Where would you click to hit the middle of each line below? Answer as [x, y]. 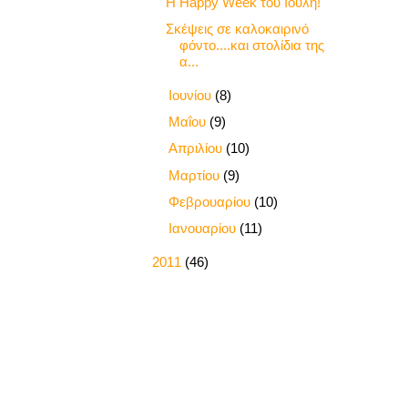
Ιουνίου [192, 95]
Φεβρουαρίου [211, 201]
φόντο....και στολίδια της [251, 46]
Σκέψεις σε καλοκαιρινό [237, 29]
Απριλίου [197, 148]
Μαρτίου [196, 175]
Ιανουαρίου [204, 229]
